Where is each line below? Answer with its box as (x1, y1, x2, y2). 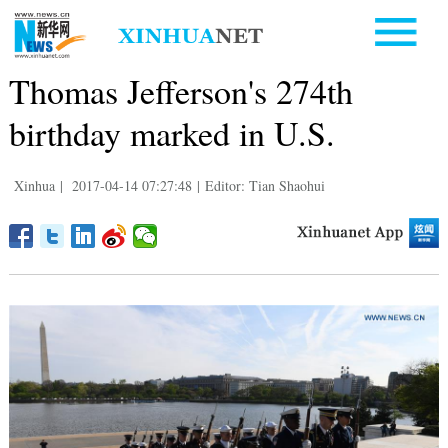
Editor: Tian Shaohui (204, 175, 325, 195)
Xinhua (13, 175, 55, 195)
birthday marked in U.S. (8, 109, 335, 156)
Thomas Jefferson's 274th (8, 67, 353, 114)
